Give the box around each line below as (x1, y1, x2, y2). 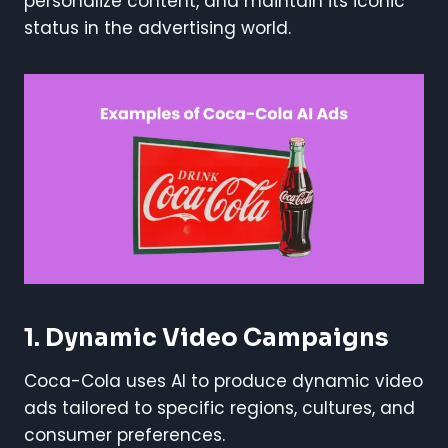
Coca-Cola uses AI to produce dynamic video (24, 368, 423, 393)
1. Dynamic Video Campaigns (24, 322, 389, 353)
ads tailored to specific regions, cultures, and (24, 395, 415, 420)
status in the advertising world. (24, 15, 291, 40)
